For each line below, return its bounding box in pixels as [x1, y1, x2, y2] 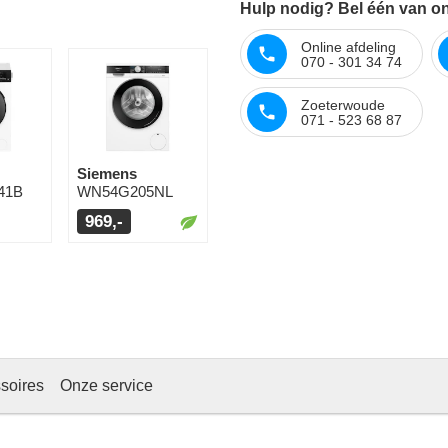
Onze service [60, 377, 153, 395]
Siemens [76, 165, 137, 183]
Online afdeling [301, 38, 396, 55]
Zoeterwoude [301, 96, 385, 113]
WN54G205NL [76, 183, 173, 201]
